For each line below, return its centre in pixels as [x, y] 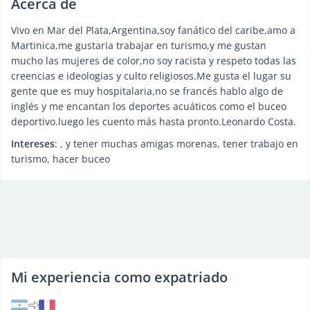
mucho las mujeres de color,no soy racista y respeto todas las [154, 61]
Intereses [33, 144]
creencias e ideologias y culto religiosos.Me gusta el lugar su [151, 76]
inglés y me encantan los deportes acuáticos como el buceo [149, 106]
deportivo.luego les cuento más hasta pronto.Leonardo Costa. [154, 121]
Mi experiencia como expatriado [119, 277]
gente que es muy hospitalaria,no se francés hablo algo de [147, 91]
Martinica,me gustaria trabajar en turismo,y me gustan [139, 45]
